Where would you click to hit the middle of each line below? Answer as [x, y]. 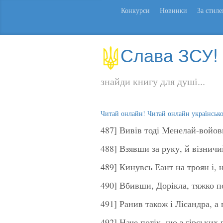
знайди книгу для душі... [153, 81]
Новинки [173, 10]
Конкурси [135, 10]
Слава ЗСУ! [169, 55]
